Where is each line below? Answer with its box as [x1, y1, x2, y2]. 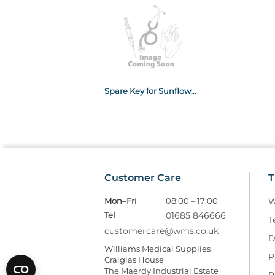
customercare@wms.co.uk [104, 225, 219, 236]
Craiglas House [104, 254, 164, 265]
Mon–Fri [104, 195, 137, 206]
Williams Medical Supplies [104, 243, 211, 254]
